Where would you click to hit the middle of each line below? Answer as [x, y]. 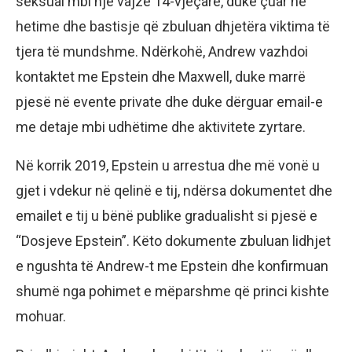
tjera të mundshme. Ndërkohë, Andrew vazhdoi [162, 52]
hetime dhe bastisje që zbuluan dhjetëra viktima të [173, 27]
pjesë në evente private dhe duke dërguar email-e [169, 102]
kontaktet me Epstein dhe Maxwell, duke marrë [161, 77]
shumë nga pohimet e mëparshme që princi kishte [172, 291]
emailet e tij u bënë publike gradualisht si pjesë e [167, 216]
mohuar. [41, 317]
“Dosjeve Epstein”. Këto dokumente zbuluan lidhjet [173, 241]
